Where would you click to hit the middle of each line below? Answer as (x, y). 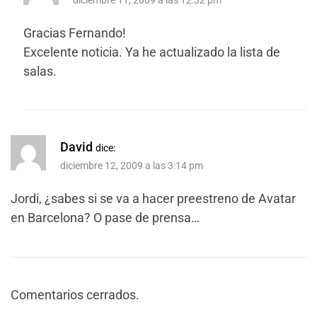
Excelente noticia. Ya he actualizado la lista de (152, 52)
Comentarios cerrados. (75, 295)
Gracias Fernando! (75, 33)
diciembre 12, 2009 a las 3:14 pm (132, 166)
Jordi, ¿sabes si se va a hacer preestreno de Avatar (153, 199)
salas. (40, 71)
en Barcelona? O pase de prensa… (105, 218)
